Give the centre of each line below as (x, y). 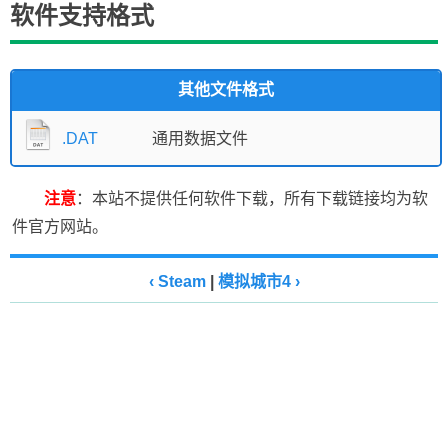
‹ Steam (177, 282)
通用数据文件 (200, 139)
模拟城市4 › (258, 282)
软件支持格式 (82, 16)
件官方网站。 (60, 227)
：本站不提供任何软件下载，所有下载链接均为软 (252, 199)
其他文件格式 (226, 90)
